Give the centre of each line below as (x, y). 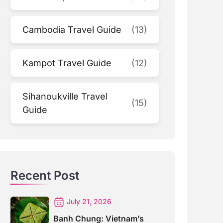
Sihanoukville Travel (65, 96)
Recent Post (45, 175)
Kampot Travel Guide (67, 63)
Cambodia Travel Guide (72, 29)
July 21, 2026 (89, 201)
